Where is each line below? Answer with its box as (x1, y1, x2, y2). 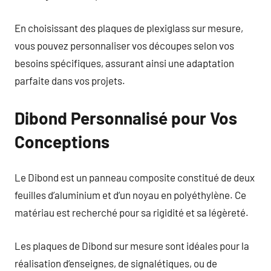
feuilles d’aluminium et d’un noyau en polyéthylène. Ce (15, 189, 246, 201)
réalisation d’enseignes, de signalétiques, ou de (15, 256, 217, 269)
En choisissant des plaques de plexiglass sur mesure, (15, 21, 243, 34)
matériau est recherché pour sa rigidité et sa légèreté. (15, 206, 249, 218)
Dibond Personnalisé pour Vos (15, 107, 237, 128)
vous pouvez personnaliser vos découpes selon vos (15, 39, 234, 51)
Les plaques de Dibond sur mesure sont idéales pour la (15, 239, 249, 252)
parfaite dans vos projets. (15, 74, 125, 87)
